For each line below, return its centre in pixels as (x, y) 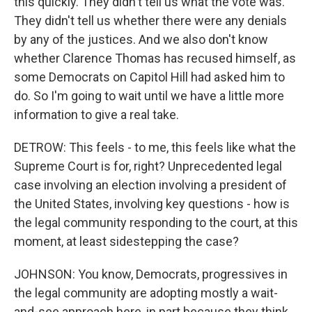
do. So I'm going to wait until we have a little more (149, 96)
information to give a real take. (96, 115)
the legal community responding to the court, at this (156, 223)
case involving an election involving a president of (150, 185)
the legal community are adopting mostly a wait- (146, 293)
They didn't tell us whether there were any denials (150, 21)
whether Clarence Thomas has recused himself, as (155, 58)
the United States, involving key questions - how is (152, 204)
